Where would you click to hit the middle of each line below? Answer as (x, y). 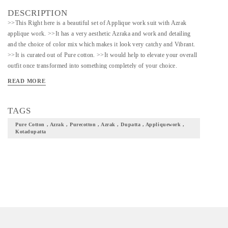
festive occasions (30, 87)
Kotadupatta (31, 132)
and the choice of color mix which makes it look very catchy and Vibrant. (102, 44)
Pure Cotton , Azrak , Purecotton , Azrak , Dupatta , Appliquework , (100, 124)
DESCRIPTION (38, 13)
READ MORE (27, 81)
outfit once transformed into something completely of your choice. (92, 66)
